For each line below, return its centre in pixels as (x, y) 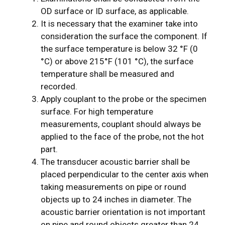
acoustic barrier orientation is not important (123, 212)
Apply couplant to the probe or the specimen (124, 99)
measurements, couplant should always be (121, 124)
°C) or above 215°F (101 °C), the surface (117, 61)
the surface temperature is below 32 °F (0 (119, 48)
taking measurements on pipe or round (114, 187)
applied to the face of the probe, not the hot (122, 136)
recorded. (59, 86)
